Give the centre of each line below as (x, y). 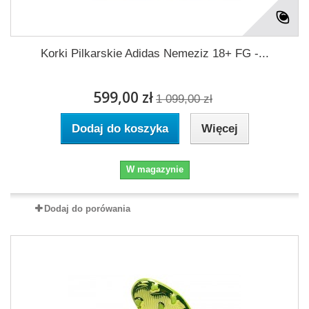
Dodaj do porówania (87, 209)
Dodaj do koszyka (120, 129)
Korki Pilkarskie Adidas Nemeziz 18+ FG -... (154, 53)
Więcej (219, 129)
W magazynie (154, 169)
